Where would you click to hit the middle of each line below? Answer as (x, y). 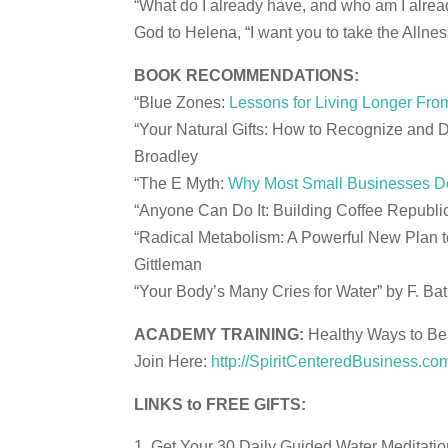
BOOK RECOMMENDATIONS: (247, 75)
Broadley (166, 156)
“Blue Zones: (182, 102)
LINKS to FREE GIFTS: (220, 404)
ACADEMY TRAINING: (219, 334)
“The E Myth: (181, 183)
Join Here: (173, 361)
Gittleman (168, 264)
